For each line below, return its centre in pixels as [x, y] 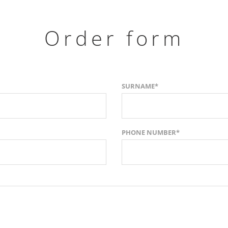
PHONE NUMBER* [151, 132]
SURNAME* [140, 86]
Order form [114, 38]
